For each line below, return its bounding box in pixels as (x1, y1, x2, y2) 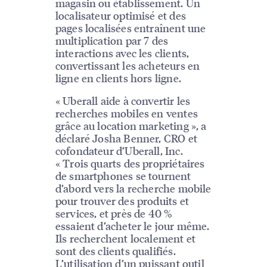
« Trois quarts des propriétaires (55, 156, 205, 170)
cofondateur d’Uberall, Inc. (55, 143, 183, 157)
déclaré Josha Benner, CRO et (55, 131, 197, 145)
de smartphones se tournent (55, 168, 191, 182)
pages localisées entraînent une (55, 20, 206, 35)
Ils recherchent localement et (55, 231, 196, 245)
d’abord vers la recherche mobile (55, 181, 212, 195)
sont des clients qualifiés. (55, 243, 176, 257)
